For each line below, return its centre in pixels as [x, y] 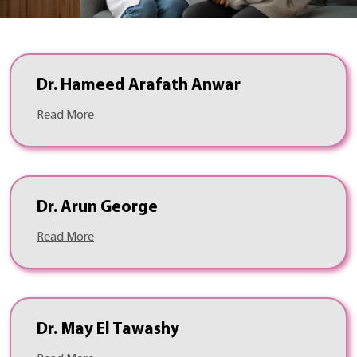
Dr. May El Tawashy [108, 330]
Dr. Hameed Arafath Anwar [139, 86]
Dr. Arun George [97, 208]
